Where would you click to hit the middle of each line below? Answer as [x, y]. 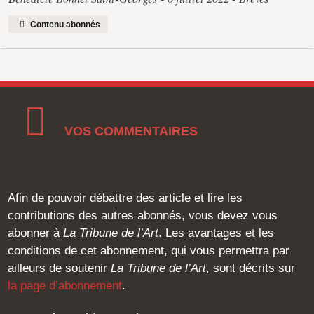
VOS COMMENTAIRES [131, 131]
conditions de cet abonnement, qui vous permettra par [149, 250]
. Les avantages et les [217, 233]
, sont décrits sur [251, 268]
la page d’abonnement [65, 285]
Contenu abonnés [64, 24]
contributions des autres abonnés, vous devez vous [143, 215]
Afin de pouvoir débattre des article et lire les [125, 198]
